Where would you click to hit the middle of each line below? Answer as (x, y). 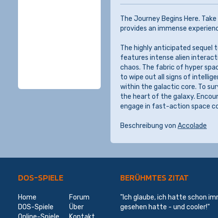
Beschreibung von (149, 126)
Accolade (192, 126)
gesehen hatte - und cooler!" (165, 207)
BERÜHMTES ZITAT (154, 177)
